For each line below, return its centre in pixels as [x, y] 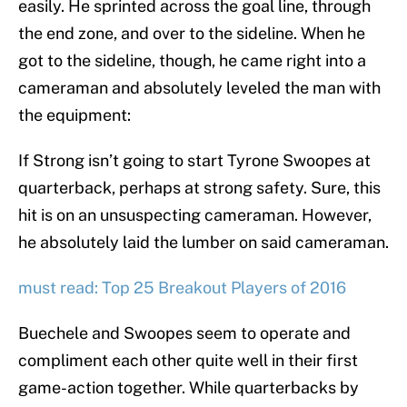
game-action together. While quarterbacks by [189, 388]
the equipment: [74, 115]
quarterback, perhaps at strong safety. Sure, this [199, 188]
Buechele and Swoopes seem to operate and [184, 333]
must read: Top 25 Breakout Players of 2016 [182, 288]
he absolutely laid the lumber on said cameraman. [203, 243]
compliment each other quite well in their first [188, 361]
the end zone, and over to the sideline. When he [192, 34]
